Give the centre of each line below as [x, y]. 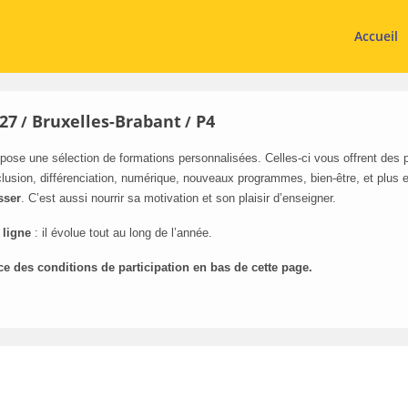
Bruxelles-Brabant [107, 121]
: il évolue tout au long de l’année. [122, 233]
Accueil [376, 36]
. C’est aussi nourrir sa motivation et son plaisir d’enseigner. [178, 198]
